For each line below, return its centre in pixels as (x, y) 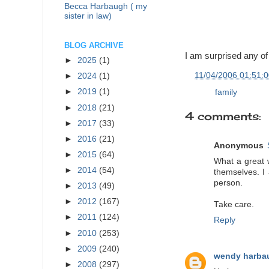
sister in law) (88, 16)
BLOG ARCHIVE (94, 46)
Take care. (234, 204)
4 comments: (223, 116)
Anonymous (239, 146)
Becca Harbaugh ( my (106, 6)
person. (228, 183)
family (226, 92)
